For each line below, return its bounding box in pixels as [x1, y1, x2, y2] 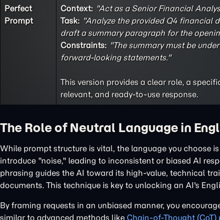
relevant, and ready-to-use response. [60, 89, 198, 99]
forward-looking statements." [60, 53, 171, 62]
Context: [60, 3, 93, 13]
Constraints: [60, 40, 107, 50]
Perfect [4, 3, 32, 13]
